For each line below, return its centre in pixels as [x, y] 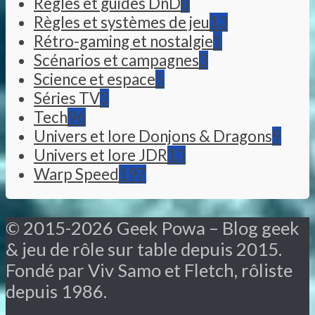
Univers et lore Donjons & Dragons [153, 136]
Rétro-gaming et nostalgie [123, 41]
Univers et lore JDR [101, 155]
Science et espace [95, 79]
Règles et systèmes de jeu [122, 22]
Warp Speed [76, 174]
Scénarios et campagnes [116, 60]
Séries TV [67, 98]
